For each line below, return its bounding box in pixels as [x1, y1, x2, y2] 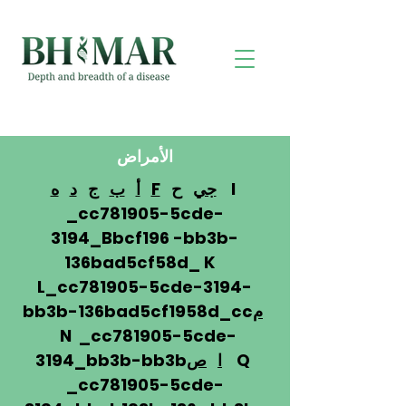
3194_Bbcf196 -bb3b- [51, 227, 238, 249]
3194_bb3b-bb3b [35, 349, 187, 372]
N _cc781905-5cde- [53, 324, 237, 347]
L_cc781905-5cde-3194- [37, 275, 252, 298]
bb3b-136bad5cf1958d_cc [23, 300, 253, 323]
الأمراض [116, 148, 173, 166]
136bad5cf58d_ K [63, 251, 226, 274]
